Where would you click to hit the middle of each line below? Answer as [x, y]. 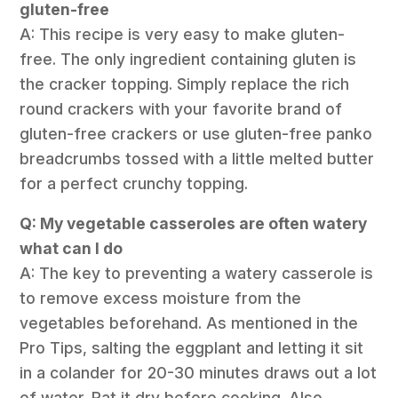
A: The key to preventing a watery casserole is [197, 274]
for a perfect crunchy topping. [134, 183]
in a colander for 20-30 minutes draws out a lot [199, 373]
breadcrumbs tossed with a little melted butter [197, 158]
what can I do [72, 249]
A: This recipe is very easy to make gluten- [183, 34]
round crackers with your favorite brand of [181, 108]
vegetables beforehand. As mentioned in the [189, 323]
